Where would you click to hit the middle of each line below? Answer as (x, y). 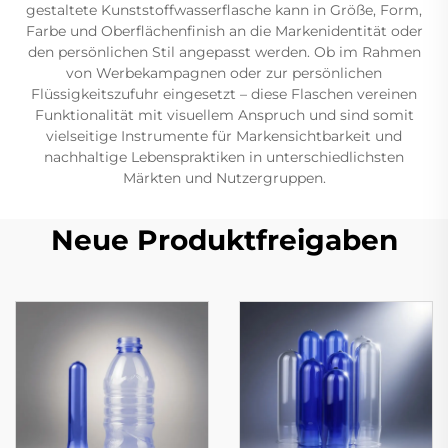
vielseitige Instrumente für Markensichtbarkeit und (224, 135)
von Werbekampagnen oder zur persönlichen (224, 72)
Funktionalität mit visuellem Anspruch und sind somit (224, 114)
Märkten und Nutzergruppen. (224, 177)
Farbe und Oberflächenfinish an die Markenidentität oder (224, 30)
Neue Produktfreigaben (224, 239)
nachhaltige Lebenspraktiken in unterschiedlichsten (224, 156)
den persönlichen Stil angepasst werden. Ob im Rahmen (224, 51)
